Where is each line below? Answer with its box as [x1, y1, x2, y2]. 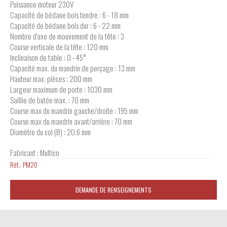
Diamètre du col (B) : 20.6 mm [10, 126, 91, 138]
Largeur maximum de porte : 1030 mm [10, 84, 112, 95]
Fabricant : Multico [10, 147, 59, 159]
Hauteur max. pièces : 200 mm [10, 73, 92, 85]
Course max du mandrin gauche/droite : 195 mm [10, 105, 138, 117]
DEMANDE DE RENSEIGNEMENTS [75, 185, 152, 195]
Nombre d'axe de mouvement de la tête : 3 [10, 30, 124, 42]
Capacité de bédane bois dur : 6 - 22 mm [10, 20, 121, 31]
